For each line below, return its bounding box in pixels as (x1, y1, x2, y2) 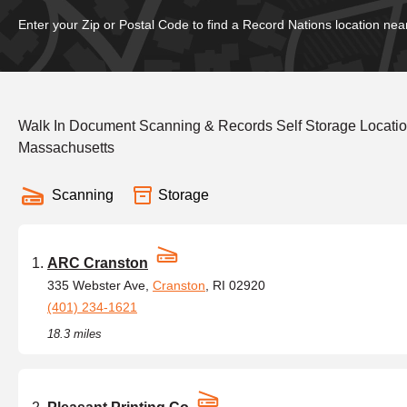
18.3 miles (47, 327, 102, 341)
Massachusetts (18, 140, 114, 155)
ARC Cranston (47, 255, 148, 271)
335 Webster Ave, (47, 278, 153, 293)
